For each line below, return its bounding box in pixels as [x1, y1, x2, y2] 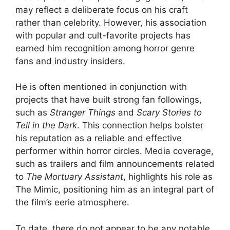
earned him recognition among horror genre [15, 43, 195, 53]
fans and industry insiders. [15, 55, 125, 66]
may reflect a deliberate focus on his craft [15, 4, 188, 15]
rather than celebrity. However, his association [15, 17, 206, 28]
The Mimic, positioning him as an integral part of [15, 184, 214, 195]
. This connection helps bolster [77, 120, 203, 131]
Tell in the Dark [15, 120, 77, 131]
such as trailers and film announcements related [15, 159, 215, 169]
